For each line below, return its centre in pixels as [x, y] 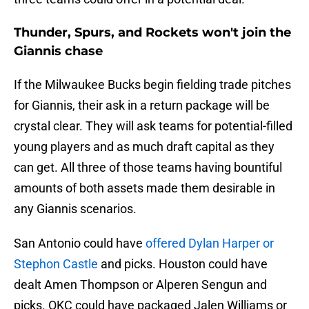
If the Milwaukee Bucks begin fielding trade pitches [152, 85]
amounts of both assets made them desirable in [144, 188]
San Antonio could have [80, 243]
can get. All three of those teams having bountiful [148, 168]
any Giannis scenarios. [75, 209]
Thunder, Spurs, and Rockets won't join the [152, 33]
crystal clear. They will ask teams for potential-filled [153, 126]
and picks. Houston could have [183, 264]
